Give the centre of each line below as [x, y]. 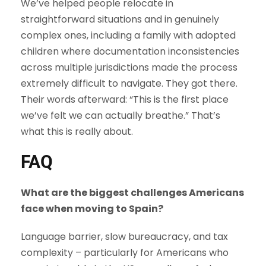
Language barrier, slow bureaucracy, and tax [124, 237]
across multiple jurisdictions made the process [129, 68]
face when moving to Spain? [92, 209]
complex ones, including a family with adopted [128, 36]
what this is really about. [78, 132]
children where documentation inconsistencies [130, 52]
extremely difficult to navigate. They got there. [129, 84]
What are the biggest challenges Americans [132, 193]
